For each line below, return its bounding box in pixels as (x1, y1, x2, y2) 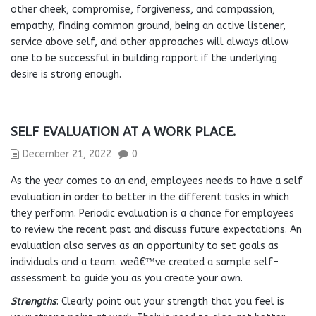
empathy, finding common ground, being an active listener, (11, 20, 286, 32)
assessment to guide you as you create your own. (11, 272, 243, 284)
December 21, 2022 (23, 148, 111, 160)
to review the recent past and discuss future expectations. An (11, 224, 302, 236)
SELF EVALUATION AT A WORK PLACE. (11, 124, 236, 140)
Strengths (11, 296, 56, 308)
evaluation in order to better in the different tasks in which (11, 191, 289, 203)
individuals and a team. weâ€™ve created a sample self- (11, 256, 279, 268)
